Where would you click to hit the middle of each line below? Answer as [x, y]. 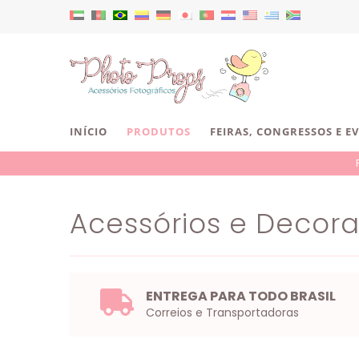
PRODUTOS [159, 132]
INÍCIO [89, 132]
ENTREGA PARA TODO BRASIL [240, 296]
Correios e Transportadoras [222, 313]
